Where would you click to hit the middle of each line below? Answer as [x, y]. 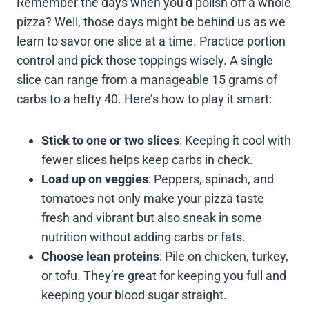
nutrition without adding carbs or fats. [143, 237]
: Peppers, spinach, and [211, 179]
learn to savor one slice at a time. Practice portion [151, 41]
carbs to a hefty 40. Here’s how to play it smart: [144, 99]
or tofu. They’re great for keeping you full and [164, 275]
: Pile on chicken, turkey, [224, 256]
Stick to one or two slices [110, 140]
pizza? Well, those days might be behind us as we [151, 21]
